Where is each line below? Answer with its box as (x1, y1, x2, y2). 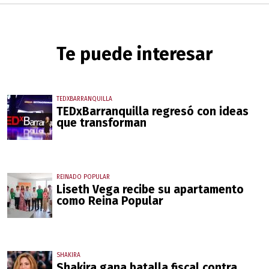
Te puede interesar (56, 43, 213, 65)
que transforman (56, 116, 147, 130)
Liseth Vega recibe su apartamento (56, 183, 244, 197)
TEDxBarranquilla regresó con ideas (56, 104, 249, 119)
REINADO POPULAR (56, 174, 110, 181)
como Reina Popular (56, 194, 163, 208)
